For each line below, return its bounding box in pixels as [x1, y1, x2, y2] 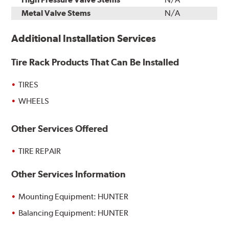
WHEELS [18, 96, 50, 106]
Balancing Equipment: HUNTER [18, 208, 129, 218]
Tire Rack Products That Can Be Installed [11, 57, 179, 68]
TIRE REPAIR [18, 146, 61, 156]
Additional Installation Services [11, 32, 156, 45]
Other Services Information [11, 168, 126, 179]
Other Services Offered [11, 123, 108, 134]
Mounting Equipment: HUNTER [18, 191, 129, 201]
